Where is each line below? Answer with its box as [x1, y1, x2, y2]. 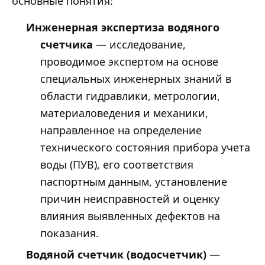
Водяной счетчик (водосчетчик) [26, 247, 206, 261]
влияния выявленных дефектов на [40, 208, 220, 223]
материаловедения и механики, [40, 105, 208, 120]
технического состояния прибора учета [40, 140, 250, 154]
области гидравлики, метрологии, [40, 88, 220, 103]
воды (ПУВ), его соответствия [40, 157, 193, 172]
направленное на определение [40, 122, 202, 137]
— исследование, [93, 37, 186, 51]
